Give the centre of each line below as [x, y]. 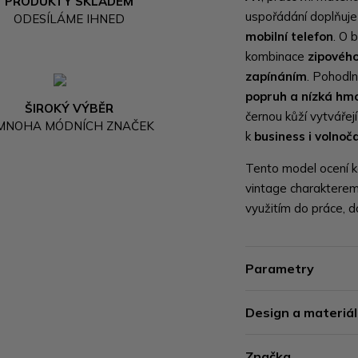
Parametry [280, 268]
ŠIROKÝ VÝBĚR [70, 108]
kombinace [277, 56]
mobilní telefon [290, 36]
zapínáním [276, 76]
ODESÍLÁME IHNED [70, 18]
